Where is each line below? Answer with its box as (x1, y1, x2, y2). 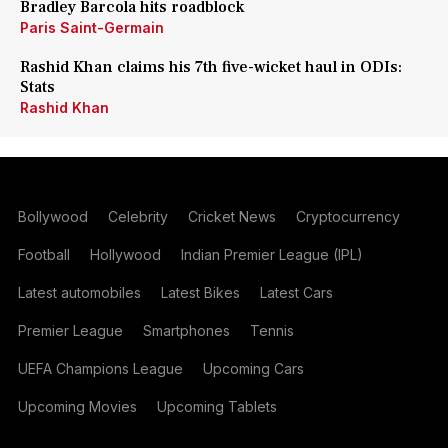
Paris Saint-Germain (20, 19, 164, 36)
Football (17, 246, 70, 263)
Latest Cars (259, 284, 333, 301)
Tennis (249, 322, 294, 339)
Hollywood (89, 246, 161, 263)
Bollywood (17, 208, 88, 225)
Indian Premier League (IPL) (180, 246, 363, 263)
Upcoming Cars (202, 360, 304, 377)
